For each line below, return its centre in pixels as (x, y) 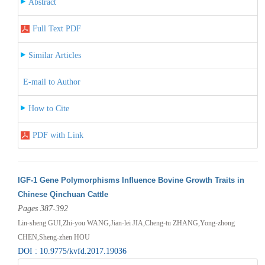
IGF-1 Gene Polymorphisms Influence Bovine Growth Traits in (131, 180)
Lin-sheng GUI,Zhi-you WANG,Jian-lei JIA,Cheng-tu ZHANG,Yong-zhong (126, 223)
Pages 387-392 (43, 208)
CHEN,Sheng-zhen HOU (54, 237)
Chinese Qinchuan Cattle (63, 194)
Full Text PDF (56, 28)
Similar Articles (54, 55)
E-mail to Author (51, 82)
